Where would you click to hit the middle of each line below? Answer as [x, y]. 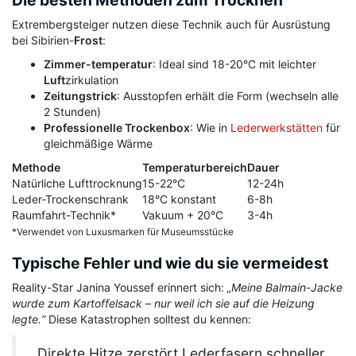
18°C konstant [179, 199]
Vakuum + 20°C [183, 215]
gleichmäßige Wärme [98, 144]
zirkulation [92, 80]
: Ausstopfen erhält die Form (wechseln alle [228, 96]
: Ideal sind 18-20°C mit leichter [234, 64]
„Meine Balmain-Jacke [285, 288]
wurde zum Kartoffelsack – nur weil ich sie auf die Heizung [163, 304]
